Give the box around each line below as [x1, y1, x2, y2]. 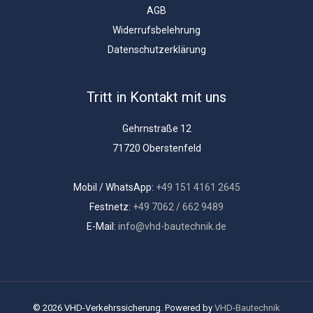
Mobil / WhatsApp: [73, 182, 156, 193]
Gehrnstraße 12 [122, 123, 191, 134]
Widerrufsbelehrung [112, 24, 201, 36]
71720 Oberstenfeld [112, 143, 201, 154]
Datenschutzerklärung [107, 43, 206, 55]
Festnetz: [89, 201, 133, 212]
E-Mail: [87, 221, 118, 232]
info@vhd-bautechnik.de [118, 221, 226, 232]
